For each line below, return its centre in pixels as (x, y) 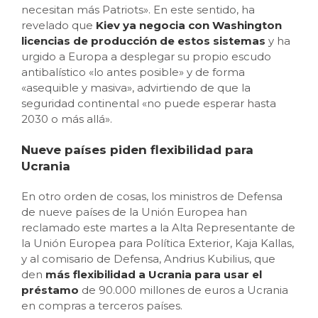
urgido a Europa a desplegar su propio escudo (146, 56)
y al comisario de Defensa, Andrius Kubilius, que (148, 259)
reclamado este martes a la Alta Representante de (158, 227)
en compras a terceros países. (102, 306)
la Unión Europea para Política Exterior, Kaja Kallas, (158, 243)
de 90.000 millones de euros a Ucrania (183, 290)
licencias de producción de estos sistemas (143, 41)
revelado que (59, 25)
